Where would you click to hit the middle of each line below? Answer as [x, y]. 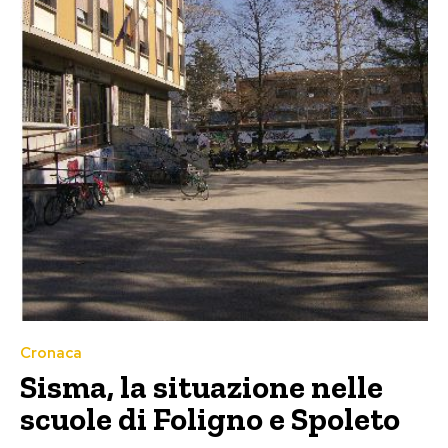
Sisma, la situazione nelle [201, 386]
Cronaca [51, 352]
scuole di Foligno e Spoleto [210, 418]
